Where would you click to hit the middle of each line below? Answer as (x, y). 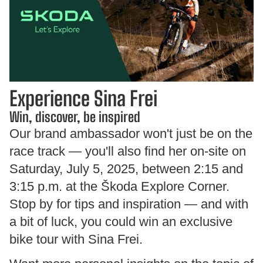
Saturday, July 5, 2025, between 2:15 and (126, 168)
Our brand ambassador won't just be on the (131, 133)
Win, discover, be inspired (75, 117)
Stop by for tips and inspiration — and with (129, 204)
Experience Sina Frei (83, 98)
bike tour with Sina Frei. (76, 239)
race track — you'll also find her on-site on (128, 151)
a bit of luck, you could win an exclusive (121, 221)
